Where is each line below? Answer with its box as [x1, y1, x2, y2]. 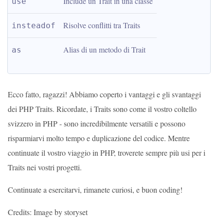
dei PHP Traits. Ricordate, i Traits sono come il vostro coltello [8, 104, 197, 114]
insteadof [12, 21, 55, 30]
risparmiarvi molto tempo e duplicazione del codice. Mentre [8, 133, 190, 143]
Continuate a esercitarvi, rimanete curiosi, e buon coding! [8, 184, 182, 195]
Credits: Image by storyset [8, 207, 88, 217]
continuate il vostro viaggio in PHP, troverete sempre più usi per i [8, 147, 205, 158]
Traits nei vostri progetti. [8, 162, 82, 172]
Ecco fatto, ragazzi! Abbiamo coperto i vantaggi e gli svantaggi [8, 89, 201, 99]
